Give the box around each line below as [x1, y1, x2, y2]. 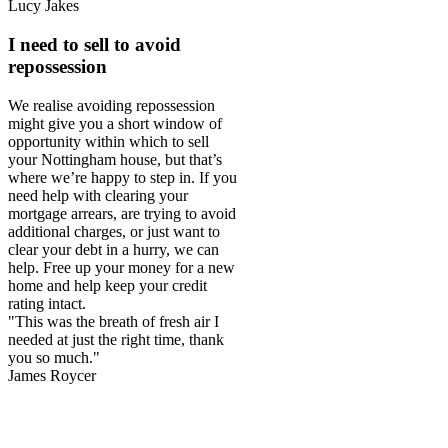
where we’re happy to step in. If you [8, 168, 237, 186]
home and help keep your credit [8, 276, 207, 294]
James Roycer [8, 366, 96, 384]
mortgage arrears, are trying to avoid [8, 204, 236, 222]
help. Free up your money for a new [8, 258, 235, 276]
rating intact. [8, 294, 86, 312]
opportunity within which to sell [8, 132, 209, 150]
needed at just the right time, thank [8, 330, 224, 348]
